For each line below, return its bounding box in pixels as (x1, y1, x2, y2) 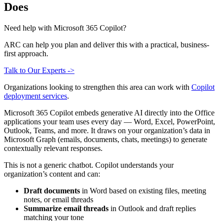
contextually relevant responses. (4, 144, 103, 152)
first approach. (4, 49, 48, 58)
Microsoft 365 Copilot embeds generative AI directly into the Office (4, 108, 215, 117)
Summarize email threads (24, 204, 109, 213)
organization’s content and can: (4, 169, 100, 178)
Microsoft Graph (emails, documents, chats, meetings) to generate (4, 135, 207, 144)
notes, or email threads (24, 195, 93, 204)
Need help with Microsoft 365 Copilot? (4, 23, 126, 32)
